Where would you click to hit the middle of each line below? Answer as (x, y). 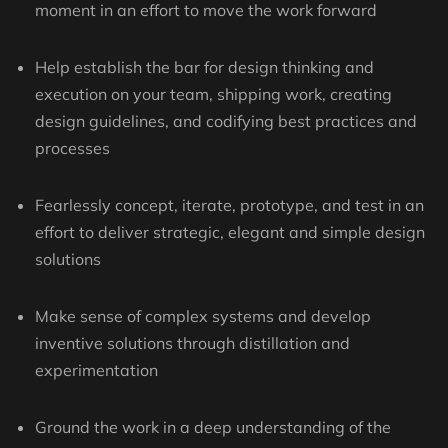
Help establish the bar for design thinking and (204, 67)
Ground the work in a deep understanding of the (213, 427)
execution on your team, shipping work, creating (213, 94)
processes (72, 148)
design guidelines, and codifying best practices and (226, 121)
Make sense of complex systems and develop (203, 316)
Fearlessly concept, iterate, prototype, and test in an (229, 205)
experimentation (96, 370)
